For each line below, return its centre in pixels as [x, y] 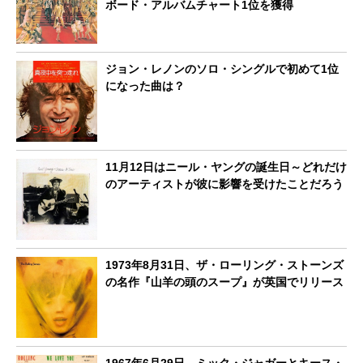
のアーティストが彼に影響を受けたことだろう [224, 184]
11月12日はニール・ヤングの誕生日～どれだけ [226, 167]
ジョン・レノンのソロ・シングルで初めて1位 [222, 68]
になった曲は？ [145, 85]
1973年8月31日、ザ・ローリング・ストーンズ [224, 265]
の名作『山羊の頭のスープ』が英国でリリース [224, 282]
